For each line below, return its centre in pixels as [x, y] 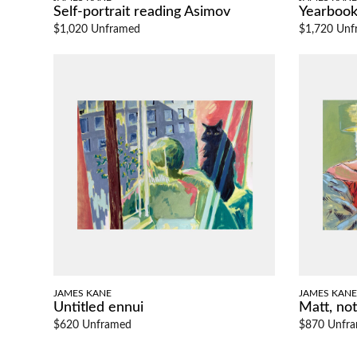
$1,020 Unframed [97, 29]
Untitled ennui [99, 307]
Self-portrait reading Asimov [142, 12]
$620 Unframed [93, 325]
